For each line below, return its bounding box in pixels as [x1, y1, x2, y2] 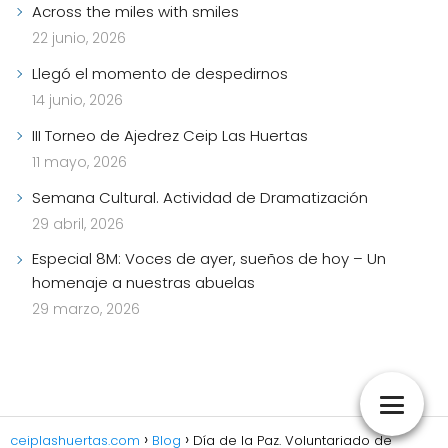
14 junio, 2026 [32, 90, 123, 111]
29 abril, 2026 [32, 214, 124, 235]
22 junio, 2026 [32, 28, 126, 49]
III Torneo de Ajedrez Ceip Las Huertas [32, 125, 308, 147]
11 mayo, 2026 [32, 152, 127, 173]
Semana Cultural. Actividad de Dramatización [32, 187, 368, 209]
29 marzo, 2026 [32, 299, 140, 320]
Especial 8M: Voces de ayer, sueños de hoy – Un [32, 248, 386, 270]
